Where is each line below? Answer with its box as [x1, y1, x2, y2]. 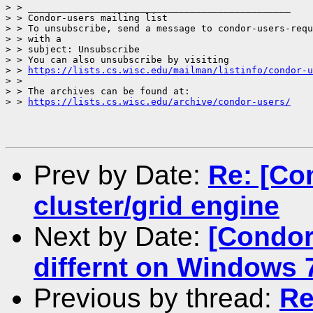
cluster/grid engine [34, 190, 279, 221]
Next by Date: [34, 221, 208, 252]
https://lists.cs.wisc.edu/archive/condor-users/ [28, 96, 291, 107]
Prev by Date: [34, 159, 208, 190]
